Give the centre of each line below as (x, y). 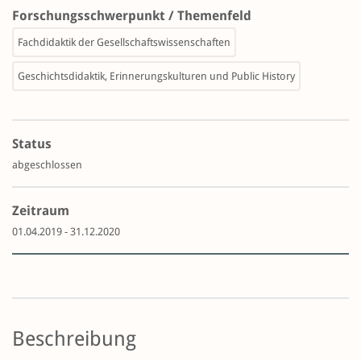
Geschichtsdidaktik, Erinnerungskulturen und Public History (156, 77)
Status (32, 144)
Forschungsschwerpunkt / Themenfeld (132, 16)
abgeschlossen (47, 165)
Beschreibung (74, 339)
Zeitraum (41, 211)
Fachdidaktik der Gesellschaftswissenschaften (124, 43)
